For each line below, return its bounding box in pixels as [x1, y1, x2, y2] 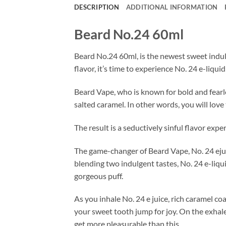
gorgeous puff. [74, 171, 123, 181]
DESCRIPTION [74, 3, 119, 11]
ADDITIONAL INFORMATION [126, 3, 218, 11]
